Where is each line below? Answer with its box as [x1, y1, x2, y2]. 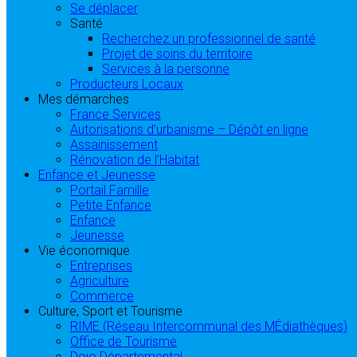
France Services [70, 106, 161, 122]
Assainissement [70, 136, 158, 152]
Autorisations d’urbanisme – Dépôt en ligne [70, 121, 308, 137]
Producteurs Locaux [70, 76, 183, 92]
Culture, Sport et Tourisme [38, 303, 182, 319]
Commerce [70, 288, 134, 304]
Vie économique [38, 242, 130, 258]
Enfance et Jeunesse [38, 167, 155, 182]
